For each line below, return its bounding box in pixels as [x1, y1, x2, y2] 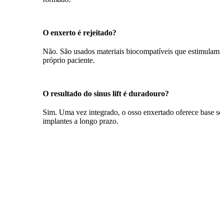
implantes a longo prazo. [43, 116, 118, 125]
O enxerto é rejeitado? [43, 28, 116, 37]
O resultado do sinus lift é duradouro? [43, 89, 169, 98]
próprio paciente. [43, 55, 95, 64]
